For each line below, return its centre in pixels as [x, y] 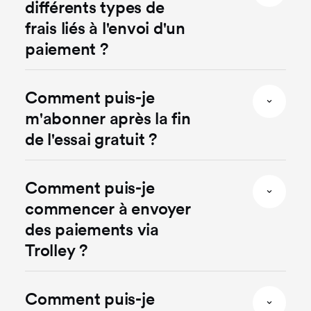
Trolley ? [56, 250]
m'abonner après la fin [108, 118]
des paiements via [92, 229]
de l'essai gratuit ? [91, 139]
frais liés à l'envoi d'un [105, 28]
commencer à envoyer [108, 208]
